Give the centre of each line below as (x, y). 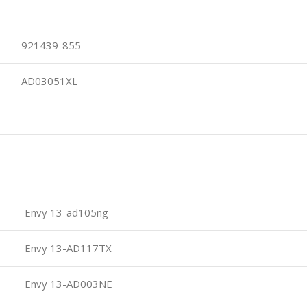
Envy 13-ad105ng (65, 212)
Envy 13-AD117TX (67, 248)
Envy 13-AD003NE (67, 283)
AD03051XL (47, 81)
